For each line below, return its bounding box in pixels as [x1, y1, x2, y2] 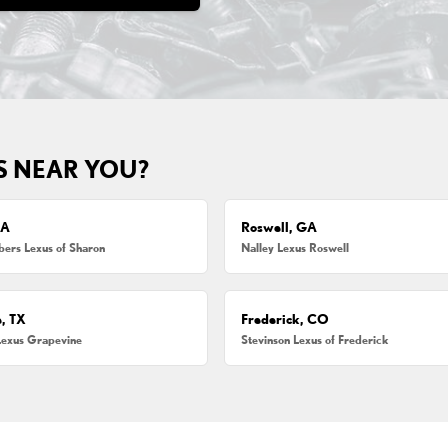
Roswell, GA [241, 219, 318, 236]
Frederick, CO [241, 310, 330, 327]
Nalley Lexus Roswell [241, 241, 350, 255]
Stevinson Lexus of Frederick [241, 332, 390, 346]
